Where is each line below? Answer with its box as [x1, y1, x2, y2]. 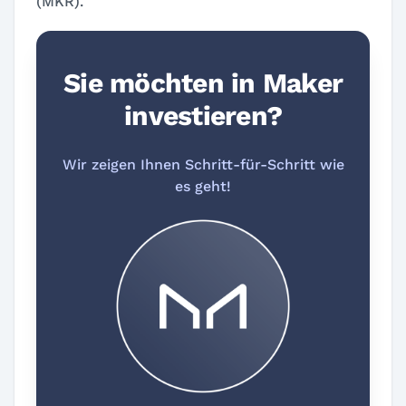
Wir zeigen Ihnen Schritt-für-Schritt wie [62, 156, 344, 173]
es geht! [175, 178, 231, 195]
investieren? [124, 100, 282, 131]
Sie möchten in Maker [63, 67, 343, 99]
